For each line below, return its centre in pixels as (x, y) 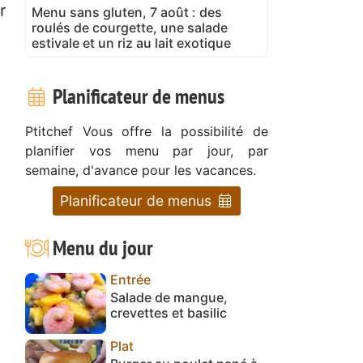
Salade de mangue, (169, 297)
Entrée (130, 280)
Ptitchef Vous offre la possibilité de (147, 131)
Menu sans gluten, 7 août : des (127, 12)
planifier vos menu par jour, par (147, 151)
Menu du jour (100, 248)
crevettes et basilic (169, 313)
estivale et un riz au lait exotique (131, 43)
